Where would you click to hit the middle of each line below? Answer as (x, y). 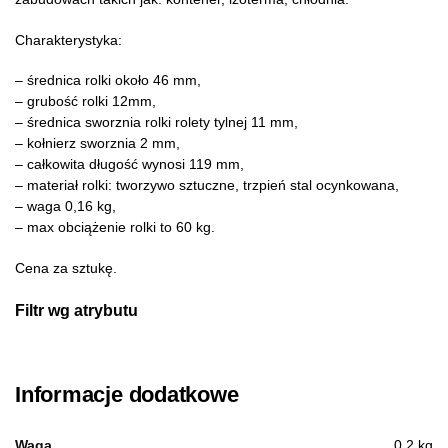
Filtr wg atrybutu (76, 310)
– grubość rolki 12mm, (85, 101)
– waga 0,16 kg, (65, 206)
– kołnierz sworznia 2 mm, (97, 143)
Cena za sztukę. (66, 267)
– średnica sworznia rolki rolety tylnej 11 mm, (156, 122)
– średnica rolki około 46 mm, (108, 80)
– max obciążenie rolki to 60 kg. (115, 227)
